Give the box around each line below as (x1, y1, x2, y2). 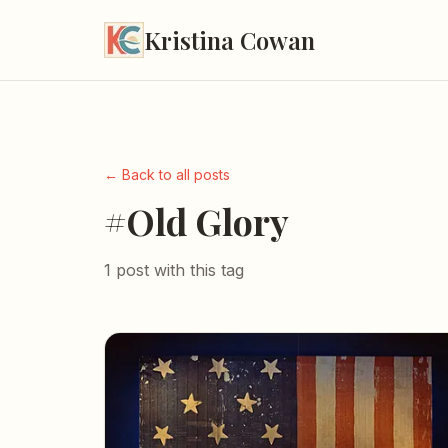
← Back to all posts (104, 166, 230, 183)
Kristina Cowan (144, 24, 315, 56)
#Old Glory (104, 197, 289, 245)
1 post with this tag (104, 260, 244, 280)
